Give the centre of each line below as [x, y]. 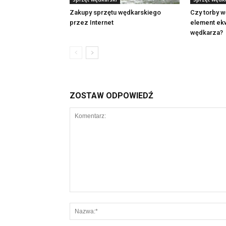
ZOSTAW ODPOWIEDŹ [111, 96]
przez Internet [92, 22]
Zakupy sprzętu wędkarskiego [115, 12]
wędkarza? [207, 33]
